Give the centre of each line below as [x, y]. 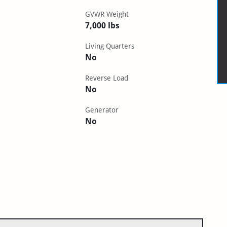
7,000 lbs [103, 25]
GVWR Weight [107, 14]
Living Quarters [110, 46]
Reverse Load [107, 78]
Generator [102, 110]
